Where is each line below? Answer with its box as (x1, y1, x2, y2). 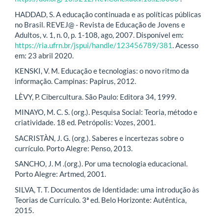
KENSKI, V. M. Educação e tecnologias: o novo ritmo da (15, 66, 189, 76)
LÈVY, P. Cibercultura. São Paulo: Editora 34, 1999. (15, 92, 176, 101)
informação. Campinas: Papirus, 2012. (15, 77, 136, 86)
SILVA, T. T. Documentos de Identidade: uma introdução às (15, 185, 199, 194)
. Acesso (172, 40, 198, 50)
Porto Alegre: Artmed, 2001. (15, 169, 106, 179)
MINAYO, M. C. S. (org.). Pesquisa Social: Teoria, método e (15, 108, 197, 117)
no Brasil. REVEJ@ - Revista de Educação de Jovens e (15, 20, 185, 29)
